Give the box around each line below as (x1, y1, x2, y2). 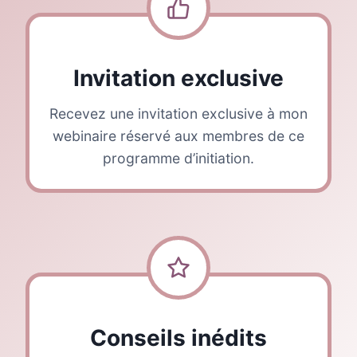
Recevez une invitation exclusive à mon (49, 105, 308, 122)
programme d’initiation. (103, 150, 254, 167)
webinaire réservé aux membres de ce (53, 127, 304, 144)
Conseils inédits (90, 324, 267, 351)
